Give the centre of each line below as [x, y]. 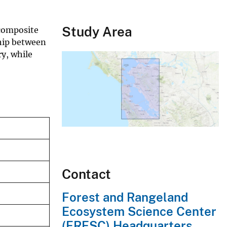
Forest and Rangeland [125, 197]
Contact [86, 174]
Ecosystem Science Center [139, 212]
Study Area [97, 31]
